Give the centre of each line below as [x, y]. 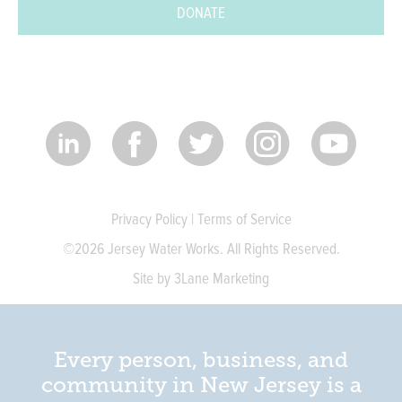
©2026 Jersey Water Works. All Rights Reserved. [201, 249]
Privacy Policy [149, 219]
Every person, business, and [201, 359]
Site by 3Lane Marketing [201, 279]
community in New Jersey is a [201, 385]
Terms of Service [244, 219]
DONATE [201, 13]
